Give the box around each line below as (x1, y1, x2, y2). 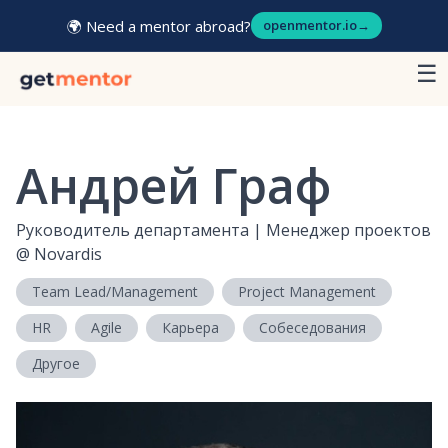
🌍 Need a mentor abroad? (66, 15, 251, 36)
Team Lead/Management (32, 282, 198, 302)
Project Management (238, 282, 376, 302)
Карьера (162, 318, 219, 338)
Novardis (34, 243, 102, 266)
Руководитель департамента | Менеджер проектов (16, 219, 431, 242)
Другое (32, 354, 80, 374)
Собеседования (259, 318, 366, 338)
